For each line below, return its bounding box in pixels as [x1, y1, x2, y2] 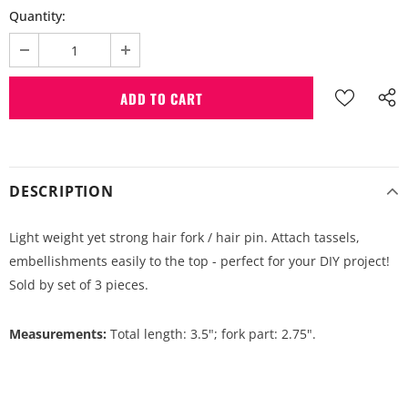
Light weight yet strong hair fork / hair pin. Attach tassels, [9, 229, 360, 247]
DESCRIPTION [9, 181, 114, 202]
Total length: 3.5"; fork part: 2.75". [107, 325, 316, 343]
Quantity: [9, 7, 66, 25]
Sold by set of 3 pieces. [9, 276, 148, 294]
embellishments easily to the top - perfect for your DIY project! [9, 252, 390, 270]
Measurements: [9, 325, 107, 343]
